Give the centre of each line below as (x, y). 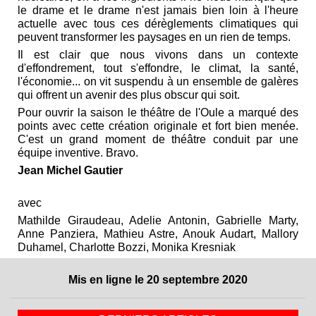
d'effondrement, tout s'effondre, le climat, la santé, (158, 68)
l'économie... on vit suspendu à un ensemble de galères (158, 81)
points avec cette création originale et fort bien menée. (158, 126)
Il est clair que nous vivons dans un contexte (158, 54)
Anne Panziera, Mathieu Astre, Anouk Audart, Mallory (158, 233)
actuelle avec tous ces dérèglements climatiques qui (158, 23)
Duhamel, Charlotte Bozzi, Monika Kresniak (127, 247)
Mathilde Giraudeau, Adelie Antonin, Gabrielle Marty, (158, 220)
